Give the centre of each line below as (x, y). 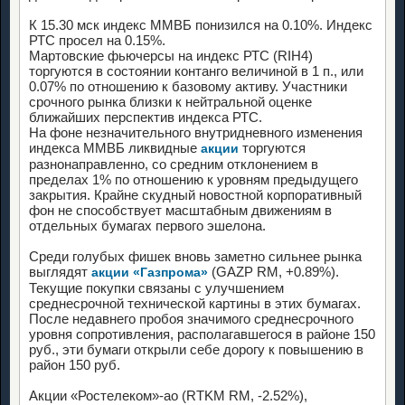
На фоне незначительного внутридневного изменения (196, 132)
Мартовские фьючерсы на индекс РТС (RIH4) (171, 55)
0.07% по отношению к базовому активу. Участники (188, 86)
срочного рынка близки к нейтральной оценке (170, 101)
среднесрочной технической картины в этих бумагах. (195, 303)
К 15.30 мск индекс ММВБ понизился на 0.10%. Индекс (201, 24)
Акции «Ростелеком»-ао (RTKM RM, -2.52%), (168, 395)
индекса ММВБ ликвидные (115, 147)
